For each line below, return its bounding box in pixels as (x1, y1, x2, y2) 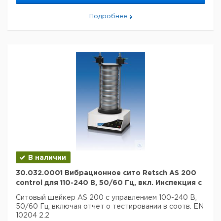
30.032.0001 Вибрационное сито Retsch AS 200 (16, 170, 196, 176)
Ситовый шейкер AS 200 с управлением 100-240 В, (16, 195, 197, 201)
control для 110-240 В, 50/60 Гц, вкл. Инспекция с (16, 180, 202, 186)
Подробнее (89, 14, 127, 19)
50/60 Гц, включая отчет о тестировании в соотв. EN (16, 204, 204, 210)
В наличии (28, 155, 66, 161)
